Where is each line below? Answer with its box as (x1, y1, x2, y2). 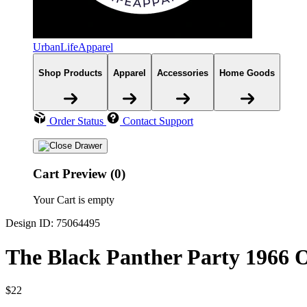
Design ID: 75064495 (5, 217, 100, 230)
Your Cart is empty (33, 194, 114, 206)
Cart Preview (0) (33, 166, 125, 181)
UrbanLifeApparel (33, 41, 113, 53)
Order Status (49, 114, 103, 127)
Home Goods (219, 68, 275, 79)
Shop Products (38, 68, 102, 79)
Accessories (157, 68, 208, 79)
